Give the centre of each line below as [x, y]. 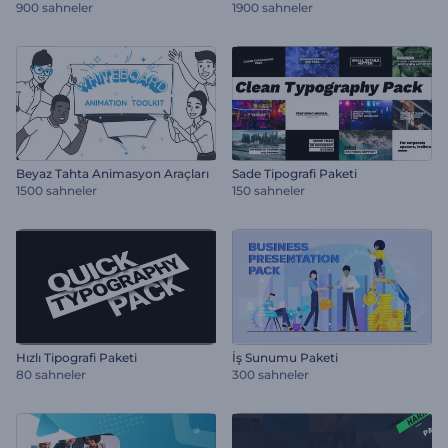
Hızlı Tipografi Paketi [76, 357]
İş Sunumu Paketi [285, 357]
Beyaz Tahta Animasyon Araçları [112, 173]
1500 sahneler [56, 190]
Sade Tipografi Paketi [294, 173]
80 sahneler [51, 374]
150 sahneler [268, 190]
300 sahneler [270, 374]
